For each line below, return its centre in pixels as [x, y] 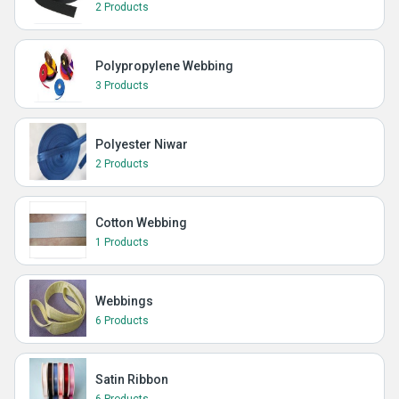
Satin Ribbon [132, 379]
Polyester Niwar [142, 144]
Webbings [124, 301]
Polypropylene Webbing [164, 66]
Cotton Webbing [141, 223]
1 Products [122, 242]
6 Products [122, 321]
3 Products [122, 85]
